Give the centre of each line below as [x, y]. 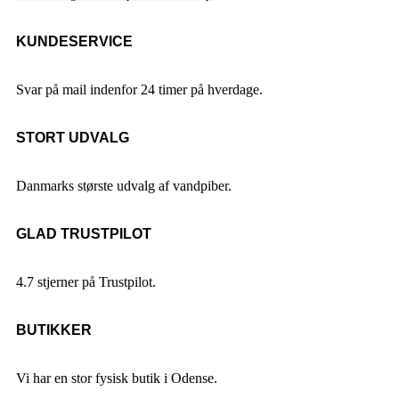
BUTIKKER [54, 330]
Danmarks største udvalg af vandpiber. [124, 186]
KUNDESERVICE [74, 42]
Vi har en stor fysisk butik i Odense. [117, 379]
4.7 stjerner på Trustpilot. [86, 282]
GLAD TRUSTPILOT [84, 234]
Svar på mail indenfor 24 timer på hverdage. [139, 90]
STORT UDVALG [73, 138]
